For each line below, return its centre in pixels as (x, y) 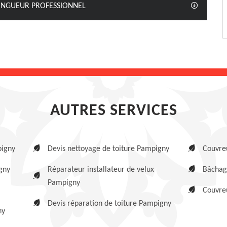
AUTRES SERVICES (113, 111)
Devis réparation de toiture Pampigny (110, 204)
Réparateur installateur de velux (101, 170)
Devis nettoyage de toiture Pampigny (109, 149)
